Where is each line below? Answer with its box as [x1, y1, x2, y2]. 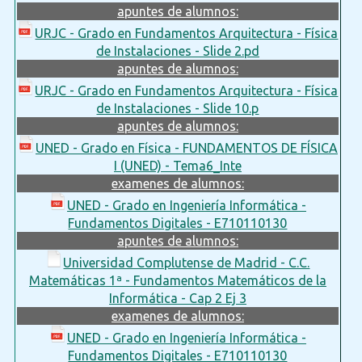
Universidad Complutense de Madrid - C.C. [63, 255, 310, 270]
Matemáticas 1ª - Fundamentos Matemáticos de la [28, 272, 326, 288]
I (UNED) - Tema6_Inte [113, 158, 242, 173]
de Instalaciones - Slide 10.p [96, 100, 259, 116]
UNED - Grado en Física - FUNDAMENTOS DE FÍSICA [35, 140, 338, 155]
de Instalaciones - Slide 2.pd [95, 43, 259, 58]
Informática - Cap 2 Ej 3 [108, 290, 246, 305]
